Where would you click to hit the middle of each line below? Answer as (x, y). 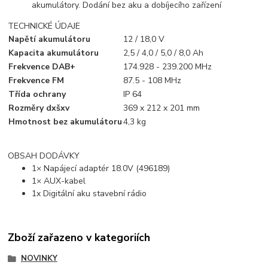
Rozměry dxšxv (39, 108)
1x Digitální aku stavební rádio (89, 193)
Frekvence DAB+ (42, 66)
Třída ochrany (37, 94)
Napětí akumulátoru (50, 39)
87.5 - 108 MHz (153, 80)
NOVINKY (39, 259)
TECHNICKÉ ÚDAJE (44, 26)
